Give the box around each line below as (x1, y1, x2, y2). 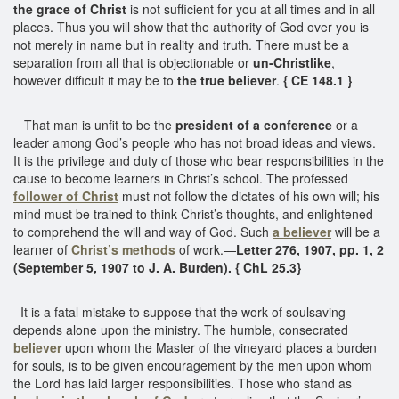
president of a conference (175, 115, 332, 134)
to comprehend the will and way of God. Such (13, 222, 273, 240)
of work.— (175, 240, 236, 258)
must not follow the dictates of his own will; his (118, 186, 379, 205)
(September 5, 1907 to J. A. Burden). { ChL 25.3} (13, 257, 301, 276)
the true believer (177, 70, 276, 89)
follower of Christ (13, 186, 118, 205)
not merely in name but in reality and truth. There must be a (13, 35, 349, 53)
